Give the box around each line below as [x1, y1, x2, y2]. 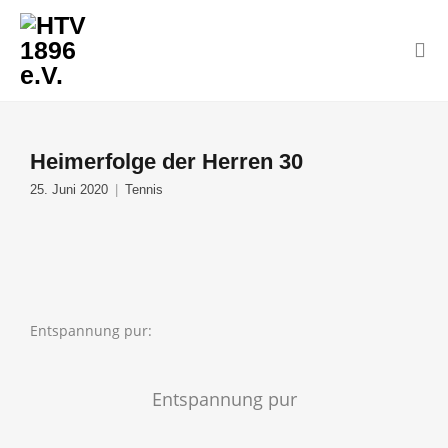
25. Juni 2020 [30, 183, 108, 197]
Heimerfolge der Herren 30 [30, 149, 303, 174]
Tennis [125, 183, 163, 197]
